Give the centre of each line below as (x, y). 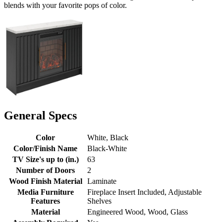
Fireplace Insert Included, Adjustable (144, 192)
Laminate (102, 181)
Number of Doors (45, 170)
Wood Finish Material (45, 181)
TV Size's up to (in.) (45, 160)
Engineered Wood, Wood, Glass (138, 212)
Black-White (107, 149)
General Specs (40, 115)
